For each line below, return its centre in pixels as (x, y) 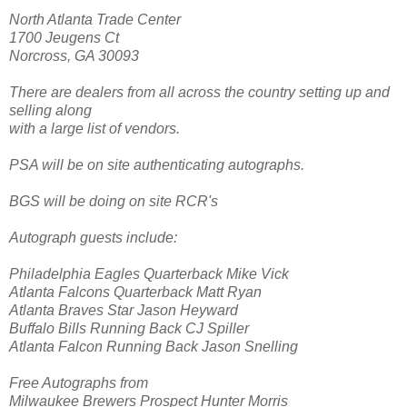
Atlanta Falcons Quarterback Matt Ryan (135, 292)
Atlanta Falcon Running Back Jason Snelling (154, 346)
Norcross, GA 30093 (74, 55)
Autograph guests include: (93, 237)
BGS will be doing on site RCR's (114, 201)
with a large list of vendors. (94, 128)
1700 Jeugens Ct (64, 37)
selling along (50, 110)
